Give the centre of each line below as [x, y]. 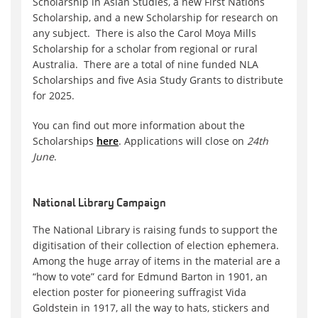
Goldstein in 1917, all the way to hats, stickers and [151, 307]
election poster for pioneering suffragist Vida [139, 292]
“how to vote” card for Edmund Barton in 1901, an [150, 276]
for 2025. [54, 95]
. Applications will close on [183, 141]
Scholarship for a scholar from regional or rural [145, 48]
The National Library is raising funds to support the [155, 229]
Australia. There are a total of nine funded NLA [146, 64]
